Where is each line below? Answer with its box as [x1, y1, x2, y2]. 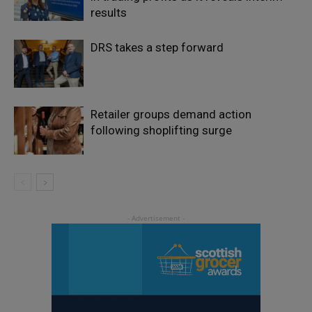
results [91, 5, 127, 19]
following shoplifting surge [91, 123, 232, 137]
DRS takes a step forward [91, 40, 224, 54]
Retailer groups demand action [91, 107, 251, 121]
